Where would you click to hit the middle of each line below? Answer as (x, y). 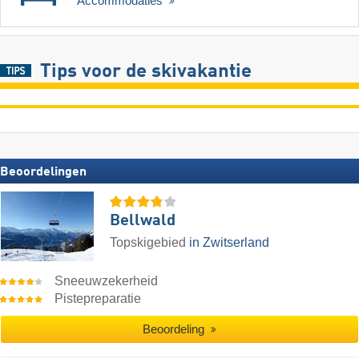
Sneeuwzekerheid (107, 280)
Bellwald (143, 221)
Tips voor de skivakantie (145, 73)
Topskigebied (149, 242)
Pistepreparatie (98, 298)
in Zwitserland (229, 242)
